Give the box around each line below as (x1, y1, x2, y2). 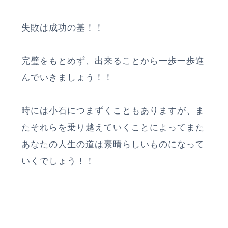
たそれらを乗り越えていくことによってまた (21, 122, 205, 132)
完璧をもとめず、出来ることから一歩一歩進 (21, 55, 205, 66)
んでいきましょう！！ (21, 72, 113, 82)
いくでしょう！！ (21, 156, 95, 166)
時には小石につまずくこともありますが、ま (21, 105, 205, 116)
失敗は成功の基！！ (21, 22, 104, 33)
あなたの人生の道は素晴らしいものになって (21, 139, 205, 149)
